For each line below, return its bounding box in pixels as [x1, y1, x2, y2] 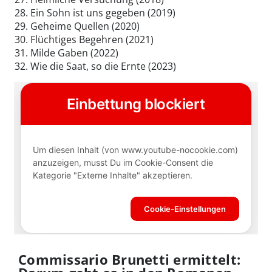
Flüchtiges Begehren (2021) [30, 33, 154, 47]
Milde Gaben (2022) [30, 46, 118, 60]
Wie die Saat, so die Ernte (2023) [30, 59, 176, 73]
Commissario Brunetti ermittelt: [18, 250, 241, 269]
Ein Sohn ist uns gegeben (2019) [30, 6, 175, 20]
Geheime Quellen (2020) [30, 19, 140, 33]
